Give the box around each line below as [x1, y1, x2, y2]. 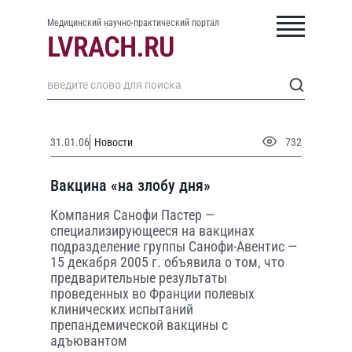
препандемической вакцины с [50, 317, 228, 333]
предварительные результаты [50, 269, 227, 286]
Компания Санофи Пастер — [50, 207, 214, 223]
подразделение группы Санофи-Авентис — [50, 238, 297, 255]
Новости [94, 136, 133, 148]
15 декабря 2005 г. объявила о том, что [50, 254, 284, 270]
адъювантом [50, 332, 127, 349]
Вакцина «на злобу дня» [50, 176, 211, 195]
